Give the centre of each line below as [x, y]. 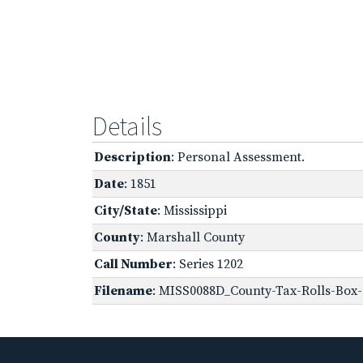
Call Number [133, 264]
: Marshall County [192, 237]
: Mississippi [192, 210]
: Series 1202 [208, 264]
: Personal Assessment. [238, 157]
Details [127, 126]
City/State [126, 210]
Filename [123, 290]
